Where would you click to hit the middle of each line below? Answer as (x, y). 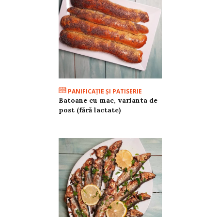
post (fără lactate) (90, 110)
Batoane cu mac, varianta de (108, 100)
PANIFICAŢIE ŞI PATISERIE (104, 91)
